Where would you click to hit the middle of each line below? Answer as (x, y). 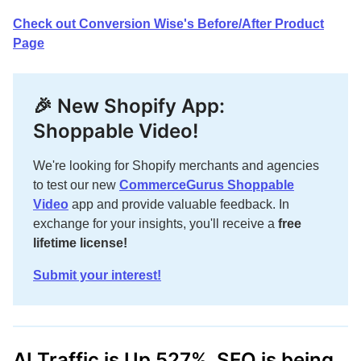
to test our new (76, 185)
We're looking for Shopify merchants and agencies (176, 166)
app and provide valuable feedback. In (179, 204)
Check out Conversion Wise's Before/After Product (168, 24)
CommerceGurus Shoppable (207, 185)
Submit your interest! (97, 275)
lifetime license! (80, 243)
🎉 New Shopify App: (129, 106)
